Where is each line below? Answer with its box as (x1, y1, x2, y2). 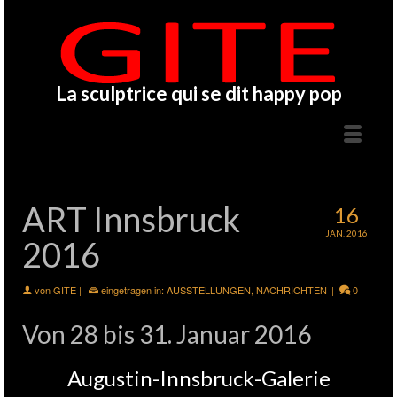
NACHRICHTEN (256, 283, 327, 297)
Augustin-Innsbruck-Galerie (66, 365, 331, 391)
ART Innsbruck (22, 198, 240, 239)
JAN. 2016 (325, 228, 368, 238)
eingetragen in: (98, 283, 167, 297)
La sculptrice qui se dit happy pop (55, 82, 342, 105)
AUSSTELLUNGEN (167, 283, 251, 297)
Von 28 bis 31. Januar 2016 (22, 319, 311, 349)
